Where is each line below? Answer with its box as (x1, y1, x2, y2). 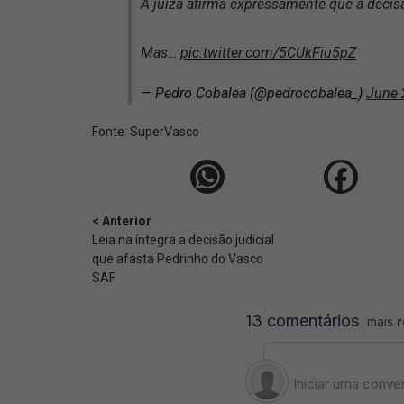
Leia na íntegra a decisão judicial (92, 233, 274, 247)
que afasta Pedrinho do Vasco (92, 252, 263, 266)
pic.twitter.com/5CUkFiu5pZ (180, 44, 356, 61)
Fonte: (92, 124, 130, 139)
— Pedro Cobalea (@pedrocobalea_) (141, 85, 366, 102)
